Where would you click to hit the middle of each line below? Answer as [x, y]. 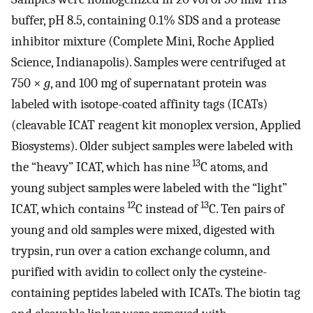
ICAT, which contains [69, 209]
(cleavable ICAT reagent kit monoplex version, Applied [156, 125]
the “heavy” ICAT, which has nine [102, 167]
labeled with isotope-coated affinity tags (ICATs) [139, 104]
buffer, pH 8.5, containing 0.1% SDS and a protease [146, 20]
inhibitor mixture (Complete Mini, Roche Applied [143, 41]
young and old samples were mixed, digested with [143, 230]
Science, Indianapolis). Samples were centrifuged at [148, 62]
